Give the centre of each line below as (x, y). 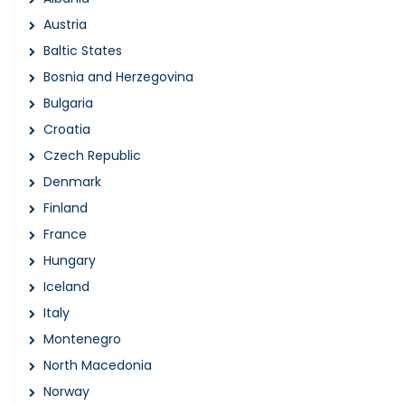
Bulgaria (68, 103)
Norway (66, 391)
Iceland (66, 286)
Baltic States (83, 50)
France (65, 234)
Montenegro (82, 339)
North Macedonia (98, 365)
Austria (65, 24)
